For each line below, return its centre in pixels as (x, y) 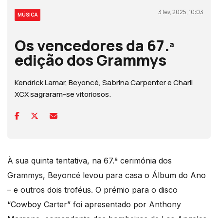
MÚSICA (27, 14)
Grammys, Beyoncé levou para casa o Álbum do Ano (107, 175)
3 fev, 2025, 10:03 (181, 12)
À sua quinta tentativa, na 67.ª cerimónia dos (90, 160)
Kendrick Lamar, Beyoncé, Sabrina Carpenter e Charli (104, 82)
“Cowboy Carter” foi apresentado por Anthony (94, 204)
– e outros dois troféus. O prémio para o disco (92, 190)
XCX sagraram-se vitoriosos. (63, 94)
